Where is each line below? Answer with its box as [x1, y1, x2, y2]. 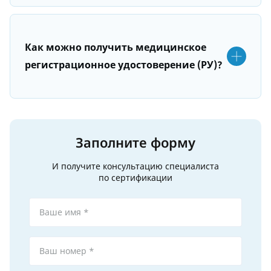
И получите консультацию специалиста [52, 160, 219, 172]
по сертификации [99, 172, 172, 184]
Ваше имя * [39, 206, 89, 218]
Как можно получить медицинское [25, 41, 206, 54]
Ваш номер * [39, 245, 94, 257]
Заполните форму [76, 133, 195, 152]
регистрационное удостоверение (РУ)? [25, 58, 223, 72]
